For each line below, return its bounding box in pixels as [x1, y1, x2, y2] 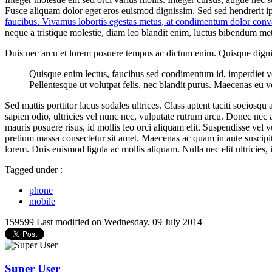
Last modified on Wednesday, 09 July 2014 [36, 217, 202, 228]
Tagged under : [5, 165, 63, 175]
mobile [29, 196, 55, 207]
